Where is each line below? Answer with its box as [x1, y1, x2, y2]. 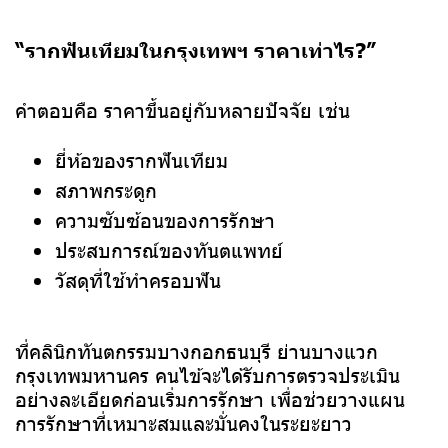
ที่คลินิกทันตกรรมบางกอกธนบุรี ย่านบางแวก [15, 337, 378, 364]
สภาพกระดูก [55, 176, 157, 203]
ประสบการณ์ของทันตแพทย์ [55, 236, 283, 263]
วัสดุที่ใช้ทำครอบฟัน [55, 266, 221, 293]
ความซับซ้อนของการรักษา [55, 206, 275, 233]
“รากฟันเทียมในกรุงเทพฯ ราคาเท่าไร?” [15, 36, 376, 63]
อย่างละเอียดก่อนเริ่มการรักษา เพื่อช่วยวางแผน [15, 385, 405, 412]
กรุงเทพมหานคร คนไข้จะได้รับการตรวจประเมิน [15, 361, 400, 388]
